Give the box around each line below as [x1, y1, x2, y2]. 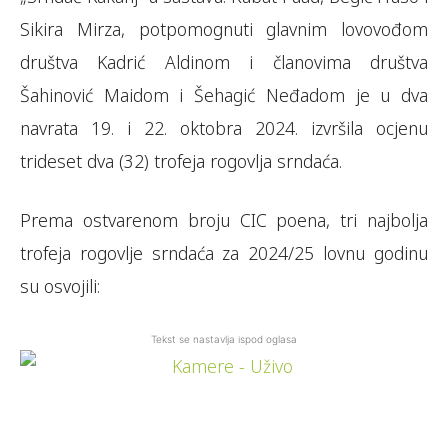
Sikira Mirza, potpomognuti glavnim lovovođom [20, 17, 428, 41]
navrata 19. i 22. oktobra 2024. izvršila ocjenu [20, 116, 428, 140]
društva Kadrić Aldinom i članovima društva [20, 50, 428, 74]
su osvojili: [20, 274, 100, 298]
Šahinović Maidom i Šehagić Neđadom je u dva [20, 83, 428, 107]
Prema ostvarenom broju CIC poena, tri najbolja [20, 208, 428, 232]
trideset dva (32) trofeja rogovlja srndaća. [20, 149, 342, 173]
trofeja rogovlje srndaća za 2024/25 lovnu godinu [20, 241, 428, 265]
